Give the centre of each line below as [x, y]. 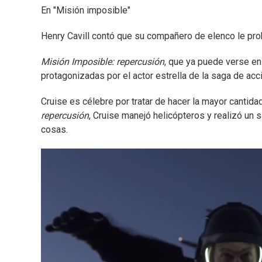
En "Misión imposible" [86, 11]
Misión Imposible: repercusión [103, 62]
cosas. [54, 130]
